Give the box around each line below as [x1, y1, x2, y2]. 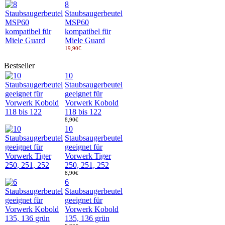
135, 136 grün [65, 213, 109, 222]
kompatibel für [65, 27, 111, 36]
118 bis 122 [65, 107, 101, 116]
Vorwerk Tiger [65, 151, 111, 160]
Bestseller [4, 61, 35, 70]
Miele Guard [65, 36, 105, 45]
